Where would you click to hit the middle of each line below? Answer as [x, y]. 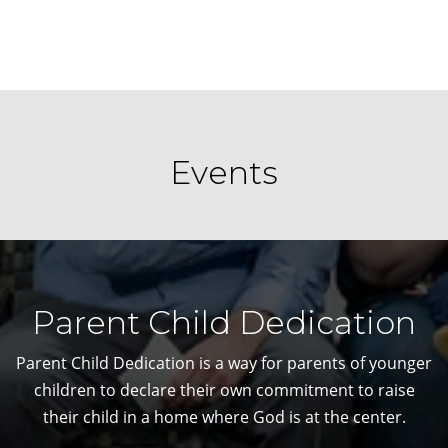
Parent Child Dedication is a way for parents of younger [224, 362]
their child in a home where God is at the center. [224, 416]
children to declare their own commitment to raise [224, 389]
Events [224, 172]
